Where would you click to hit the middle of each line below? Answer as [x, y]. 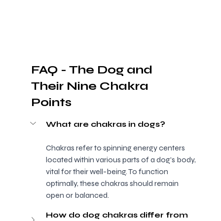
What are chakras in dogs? [105, 124]
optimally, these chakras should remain [113, 184]
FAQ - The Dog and [93, 70]
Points [51, 103]
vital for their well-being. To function [108, 172]
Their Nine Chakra [91, 86]
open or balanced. [77, 195]
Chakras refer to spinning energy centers [116, 148]
